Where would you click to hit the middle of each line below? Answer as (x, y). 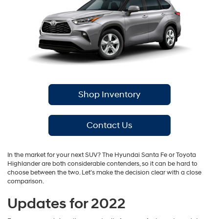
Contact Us (109, 125)
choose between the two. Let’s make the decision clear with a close (104, 172)
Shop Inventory (109, 94)
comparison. (26, 181)
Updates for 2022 (66, 203)
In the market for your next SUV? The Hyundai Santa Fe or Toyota (102, 155)
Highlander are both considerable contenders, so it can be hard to (102, 164)
